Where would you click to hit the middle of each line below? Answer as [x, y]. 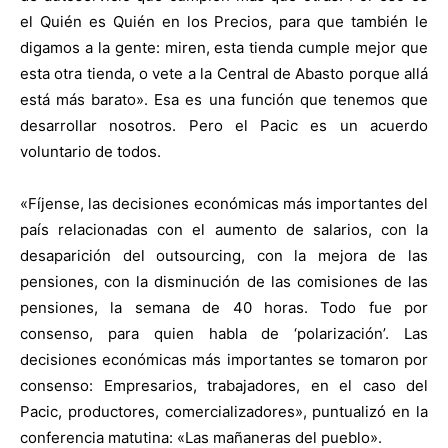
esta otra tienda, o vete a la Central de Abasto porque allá [224, 74]
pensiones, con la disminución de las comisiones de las [224, 282]
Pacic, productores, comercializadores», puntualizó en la [224, 412]
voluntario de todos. [90, 152]
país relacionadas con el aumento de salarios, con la [224, 230]
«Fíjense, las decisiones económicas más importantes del [224, 204]
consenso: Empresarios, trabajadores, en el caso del [224, 386]
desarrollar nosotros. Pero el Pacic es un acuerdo [224, 126]
